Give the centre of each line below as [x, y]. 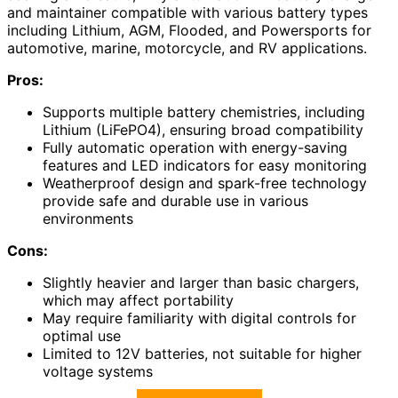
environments [88, 219]
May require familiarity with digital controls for [199, 318]
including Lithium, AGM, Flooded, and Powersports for [189, 31]
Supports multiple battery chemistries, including [204, 112]
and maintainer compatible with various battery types [187, 13]
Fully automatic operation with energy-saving [195, 148]
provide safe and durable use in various [175, 201]
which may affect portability [138, 301]
